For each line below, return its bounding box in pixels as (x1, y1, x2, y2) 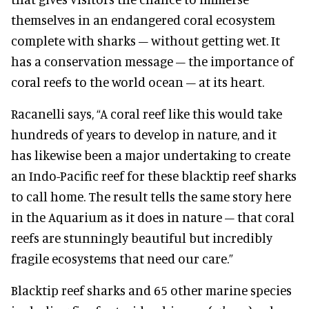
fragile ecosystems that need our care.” (11, 250, 233, 266)
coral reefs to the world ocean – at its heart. (11, 73, 264, 90)
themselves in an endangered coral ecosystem (11, 11, 275, 28)
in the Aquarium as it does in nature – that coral (11, 208, 295, 225)
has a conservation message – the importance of (11, 52, 294, 69)
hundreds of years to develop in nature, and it (11, 126, 277, 142)
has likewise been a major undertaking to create (11, 146, 290, 163)
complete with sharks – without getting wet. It (11, 32, 280, 48)
